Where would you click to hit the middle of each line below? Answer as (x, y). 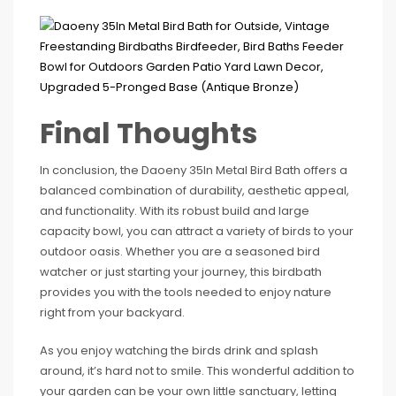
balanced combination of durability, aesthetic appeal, (194, 190)
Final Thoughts (148, 133)
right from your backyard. (112, 312)
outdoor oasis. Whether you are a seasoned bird (180, 251)
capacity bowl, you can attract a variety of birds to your (197, 231)
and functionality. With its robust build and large (175, 211)
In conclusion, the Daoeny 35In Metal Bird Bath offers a (194, 170)
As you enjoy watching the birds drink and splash (179, 350)
